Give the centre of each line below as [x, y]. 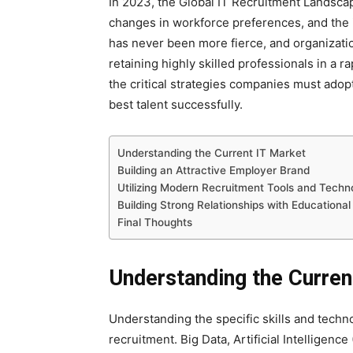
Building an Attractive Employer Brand [214, 170]
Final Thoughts [155, 222]
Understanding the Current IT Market [212, 153]
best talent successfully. [176, 104]
